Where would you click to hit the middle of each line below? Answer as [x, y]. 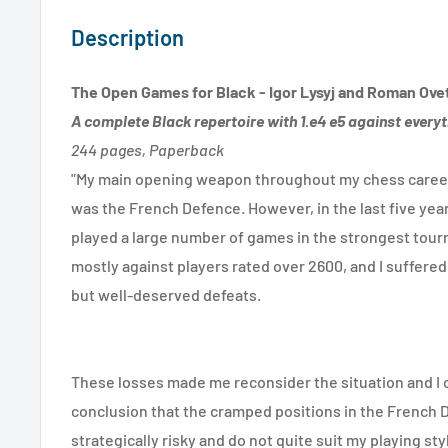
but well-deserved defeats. [166, 295]
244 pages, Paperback [147, 150]
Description [127, 37]
